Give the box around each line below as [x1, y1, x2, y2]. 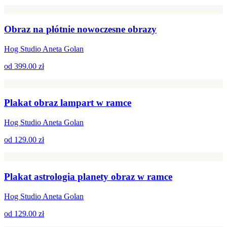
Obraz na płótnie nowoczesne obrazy [4, 23, 157, 34]
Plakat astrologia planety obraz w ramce [4, 171, 172, 182]
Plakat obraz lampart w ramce [4, 97, 131, 108]
